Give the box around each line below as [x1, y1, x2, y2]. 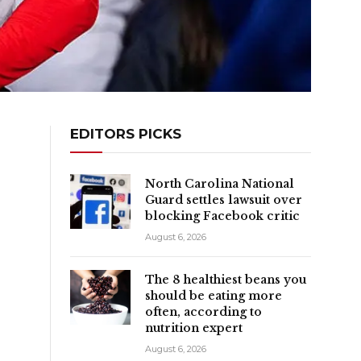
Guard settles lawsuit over [145, 192, 302, 207]
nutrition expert [145, 320, 243, 335]
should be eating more [145, 288, 282, 303]
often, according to [145, 304, 262, 319]
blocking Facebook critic [145, 208, 300, 223]
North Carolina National [145, 176, 294, 191]
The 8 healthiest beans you [145, 272, 306, 287]
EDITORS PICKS [70, 125, 181, 142]
